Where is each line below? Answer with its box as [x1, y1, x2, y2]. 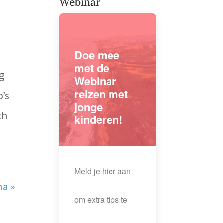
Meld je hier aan [74, 165, 131, 177]
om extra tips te [74, 194, 128, 206]
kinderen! [74, 111, 123, 128]
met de [74, 60, 110, 76]
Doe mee [74, 47, 120, 63]
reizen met [74, 86, 128, 102]
